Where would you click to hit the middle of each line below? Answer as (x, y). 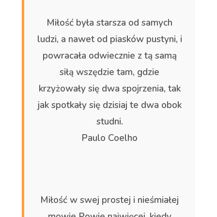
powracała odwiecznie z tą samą (109, 55)
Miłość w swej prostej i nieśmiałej (110, 200)
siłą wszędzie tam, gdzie (110, 72)
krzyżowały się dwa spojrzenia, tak (109, 88)
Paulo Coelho (110, 138)
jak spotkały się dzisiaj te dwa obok (109, 105)
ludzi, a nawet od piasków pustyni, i (109, 39)
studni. (109, 121)
